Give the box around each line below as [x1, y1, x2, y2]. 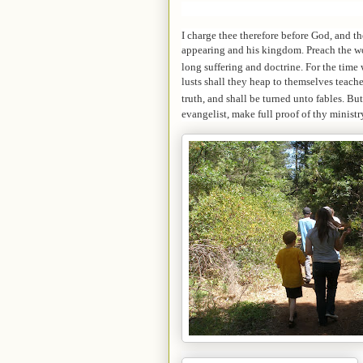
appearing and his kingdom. [181, 43, 306, 56]
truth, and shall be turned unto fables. [181, 92, 344, 105]
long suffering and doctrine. [181, 61, 303, 74]
